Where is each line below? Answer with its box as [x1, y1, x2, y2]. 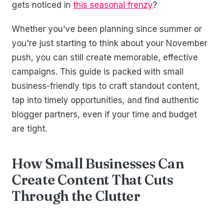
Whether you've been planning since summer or [12, 24, 202, 34]
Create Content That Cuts [12, 171, 173, 189]
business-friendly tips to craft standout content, [12, 81, 200, 91]
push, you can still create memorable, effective [12, 53, 198, 63]
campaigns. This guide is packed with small [12, 67, 184, 77]
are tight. [12, 124, 47, 134]
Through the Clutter [12, 188, 140, 205]
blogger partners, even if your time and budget [12, 110, 197, 120]
